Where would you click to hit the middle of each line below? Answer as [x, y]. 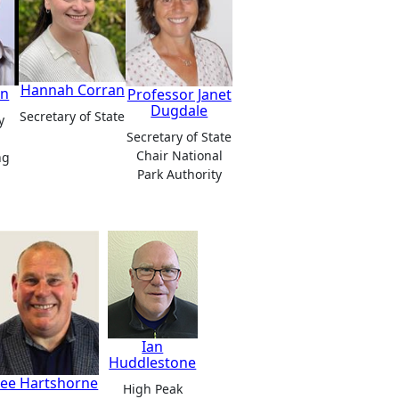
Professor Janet [179, 94]
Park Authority [179, 174]
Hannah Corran [72, 90]
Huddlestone [153, 363]
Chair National [179, 155]
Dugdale [179, 110]
